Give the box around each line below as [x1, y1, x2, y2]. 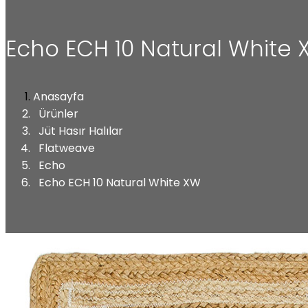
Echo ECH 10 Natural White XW [38, 174, 201, 190]
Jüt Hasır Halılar [38, 122, 123, 139]
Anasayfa [33, 88, 84, 104]
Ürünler [38, 105, 78, 122]
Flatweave [38, 140, 95, 156]
